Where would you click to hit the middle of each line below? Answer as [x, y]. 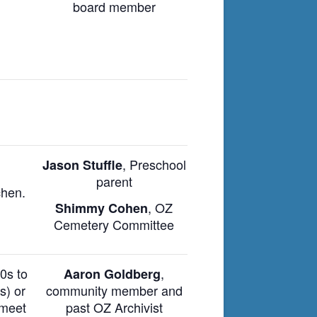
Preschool [157, 164]
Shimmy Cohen [102, 208]
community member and [114, 290]
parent [114, 181]
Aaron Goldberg [112, 273]
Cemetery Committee [114, 225]
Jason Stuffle [82, 165]
